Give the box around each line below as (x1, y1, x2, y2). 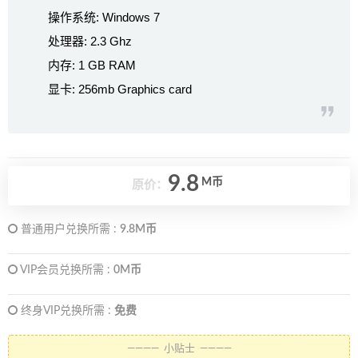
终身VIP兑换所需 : (18, 305, 114, 317)
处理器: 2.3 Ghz (48, 34, 132, 49)
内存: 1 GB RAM (48, 58, 136, 73)
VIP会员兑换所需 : (18, 265, 113, 276)
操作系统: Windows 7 (48, 10, 160, 25)
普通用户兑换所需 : (18, 224, 120, 236)
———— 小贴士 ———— (126, 344, 232, 355)
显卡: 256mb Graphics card (48, 82, 192, 97)
